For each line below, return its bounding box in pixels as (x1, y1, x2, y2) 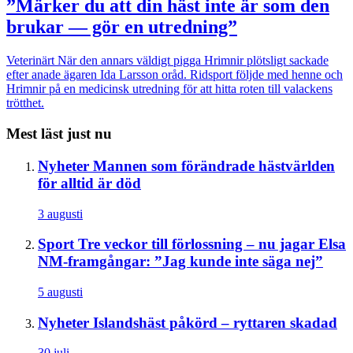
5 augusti (38, 284, 83, 299)
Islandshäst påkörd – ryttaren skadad (93, 314, 337, 331)
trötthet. (6, 96, 44, 110)
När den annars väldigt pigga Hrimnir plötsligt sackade (54, 54, 329, 68)
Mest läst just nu (6, 125, 112, 143)
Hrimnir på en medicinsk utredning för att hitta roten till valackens (6, 82, 333, 96)
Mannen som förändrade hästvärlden (93, 157, 335, 174)
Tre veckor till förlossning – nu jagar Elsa (78, 236, 346, 253)
